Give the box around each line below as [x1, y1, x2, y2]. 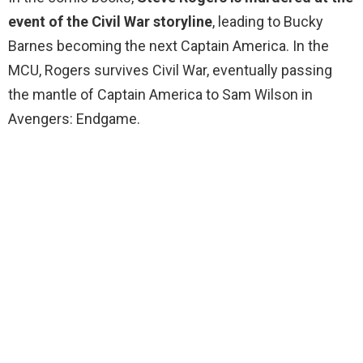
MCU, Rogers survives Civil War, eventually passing [8, 62, 332, 79]
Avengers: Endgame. [8, 110, 140, 128]
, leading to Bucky [212, 13, 323, 31]
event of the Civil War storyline [8, 13, 212, 31]
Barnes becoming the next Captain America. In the [8, 37, 329, 55]
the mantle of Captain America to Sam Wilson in [8, 86, 313, 104]
